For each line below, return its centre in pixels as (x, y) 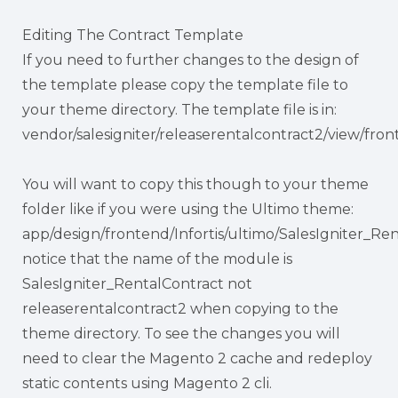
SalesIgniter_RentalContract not (137, 283)
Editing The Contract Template (133, 35)
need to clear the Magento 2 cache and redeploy (197, 358)
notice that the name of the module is (157, 259)
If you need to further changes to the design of (191, 60)
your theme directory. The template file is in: (179, 109)
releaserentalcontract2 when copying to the (180, 308)
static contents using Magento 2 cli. (149, 383)
